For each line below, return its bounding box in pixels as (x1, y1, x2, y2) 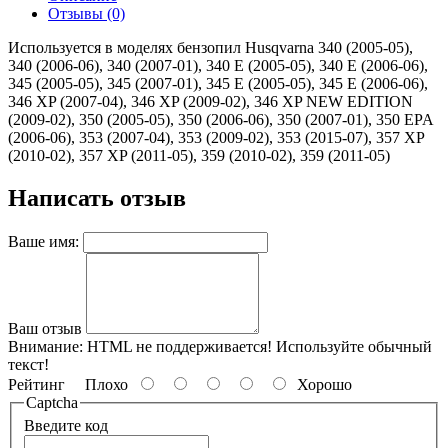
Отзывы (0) (48, 5, 125, 22)
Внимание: (8, 337, 83, 355)
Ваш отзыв (8, 319, 82, 337)
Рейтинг (8, 375, 65, 393)
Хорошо (289, 375, 352, 393)
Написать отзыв (8, 184, 186, 211)
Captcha (26, 393, 78, 411)
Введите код (24, 417, 108, 435)
